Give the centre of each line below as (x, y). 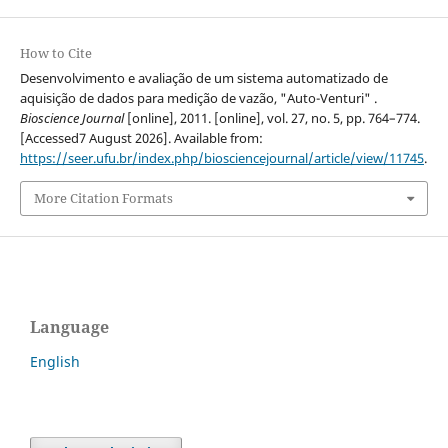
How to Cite (55, 53)
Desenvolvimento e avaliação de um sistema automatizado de (203, 78)
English (55, 361)
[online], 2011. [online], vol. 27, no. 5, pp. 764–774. (271, 118)
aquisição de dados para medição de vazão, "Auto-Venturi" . (198, 98)
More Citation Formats (103, 198)
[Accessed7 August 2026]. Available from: (141, 138)
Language (69, 326)
